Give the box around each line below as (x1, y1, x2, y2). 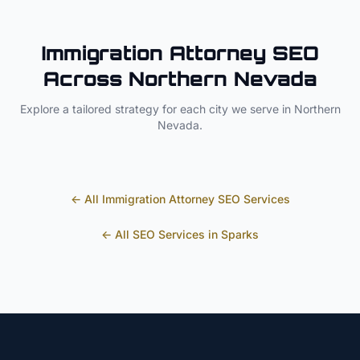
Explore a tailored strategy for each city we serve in (19, 102, 294, 116)
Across (43, 67, 129, 91)
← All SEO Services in (101, 227, 221, 241)
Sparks (221, 227, 259, 241)
